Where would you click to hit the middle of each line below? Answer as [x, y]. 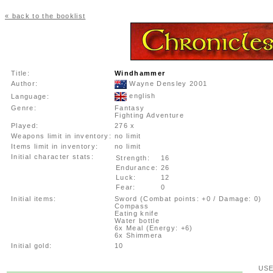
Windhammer [140, 73]
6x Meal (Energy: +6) [154, 228]
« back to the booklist [45, 16]
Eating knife [136, 213]
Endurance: [137, 168]
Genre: [24, 108]
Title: [20, 73]
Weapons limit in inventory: [61, 136]
